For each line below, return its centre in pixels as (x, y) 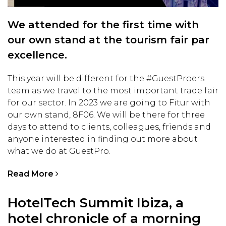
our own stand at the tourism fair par (108, 40)
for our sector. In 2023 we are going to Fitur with (109, 102)
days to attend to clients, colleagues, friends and (109, 127)
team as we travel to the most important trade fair (113, 90)
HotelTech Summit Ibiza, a (96, 203)
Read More (32, 174)
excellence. (37, 55)
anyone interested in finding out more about (103, 139)
